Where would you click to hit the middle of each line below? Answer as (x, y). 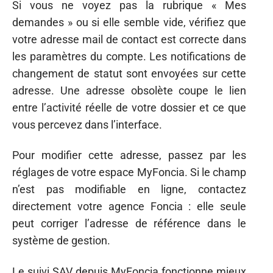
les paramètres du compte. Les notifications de (129, 56)
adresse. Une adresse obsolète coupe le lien (129, 90)
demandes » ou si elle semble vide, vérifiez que (129, 22)
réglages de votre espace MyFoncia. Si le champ (129, 172)
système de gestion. (61, 240)
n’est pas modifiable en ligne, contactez (129, 189)
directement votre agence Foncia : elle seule (129, 206)
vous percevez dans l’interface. (87, 124)
